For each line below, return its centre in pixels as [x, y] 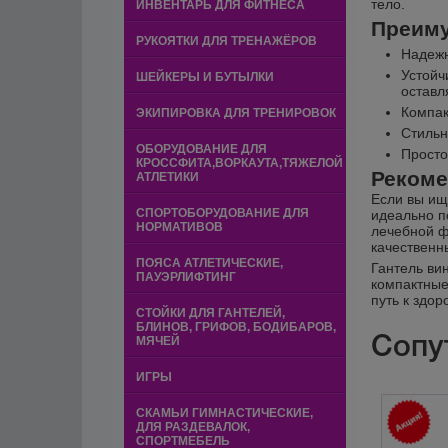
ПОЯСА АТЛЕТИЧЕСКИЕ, [209, 263]
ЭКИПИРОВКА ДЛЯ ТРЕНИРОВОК [236, 113]
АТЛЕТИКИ [167, 177]
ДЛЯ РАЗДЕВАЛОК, [193, 427]
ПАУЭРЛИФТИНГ [186, 277]
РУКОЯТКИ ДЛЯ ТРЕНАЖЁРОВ [226, 41]
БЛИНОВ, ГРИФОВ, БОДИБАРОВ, [236, 327]
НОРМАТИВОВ [179, 227]
